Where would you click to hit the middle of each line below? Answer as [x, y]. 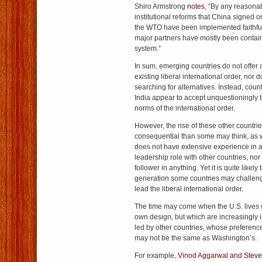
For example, [156, 256]
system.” [148, 49]
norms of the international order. [185, 108]
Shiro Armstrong [161, 6]
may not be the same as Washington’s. [196, 238]
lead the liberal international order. [189, 189]
